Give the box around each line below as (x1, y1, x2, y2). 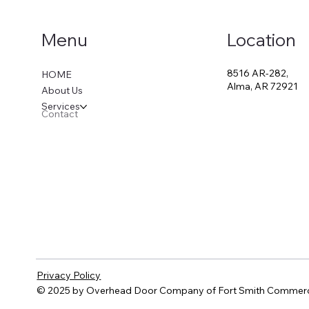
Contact (41, 108, 78, 121)
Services (41, 100, 80, 113)
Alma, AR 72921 (227, 79, 299, 92)
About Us (41, 84, 83, 97)
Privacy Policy (37, 268, 101, 281)
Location (227, 29, 297, 51)
